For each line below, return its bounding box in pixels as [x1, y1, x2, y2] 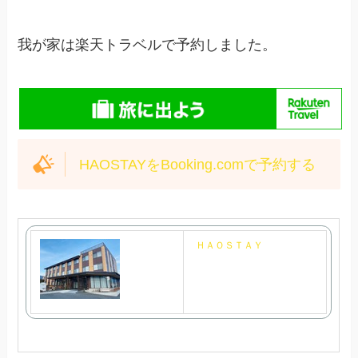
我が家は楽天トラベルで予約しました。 [18, 37, 277, 54]
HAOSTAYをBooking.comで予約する [78, 156, 316, 173]
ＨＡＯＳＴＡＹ [196, 240, 264, 252]
